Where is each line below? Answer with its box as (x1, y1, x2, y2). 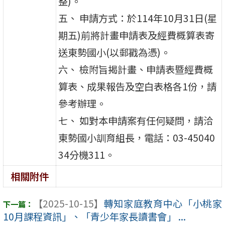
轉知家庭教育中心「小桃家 (103, 196, 222, 211)
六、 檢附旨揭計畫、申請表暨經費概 (58, 62, 213, 76)
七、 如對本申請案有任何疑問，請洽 (58, 113, 213, 128)
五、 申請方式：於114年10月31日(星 (58, 11, 217, 25)
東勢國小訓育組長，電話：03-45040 (58, 130, 215, 145)
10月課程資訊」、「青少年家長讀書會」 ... (3, 209, 186, 224)
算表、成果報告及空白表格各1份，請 (58, 79, 217, 93)
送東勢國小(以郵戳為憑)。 (58, 45, 171, 59)
